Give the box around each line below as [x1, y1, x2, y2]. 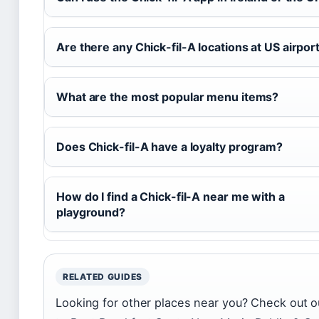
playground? [56, 205, 125, 220]
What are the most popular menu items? [56, 90, 279, 105]
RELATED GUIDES [63, 271, 143, 282]
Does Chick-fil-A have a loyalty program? [56, 140, 283, 155]
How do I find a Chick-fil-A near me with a [56, 189, 285, 204]
